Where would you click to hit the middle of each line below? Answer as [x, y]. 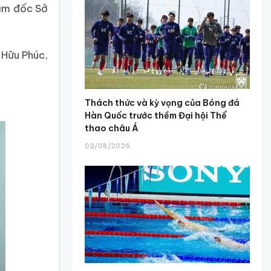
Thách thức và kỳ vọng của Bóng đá [162, 103]
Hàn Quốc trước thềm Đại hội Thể [156, 116]
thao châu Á [112, 129]
